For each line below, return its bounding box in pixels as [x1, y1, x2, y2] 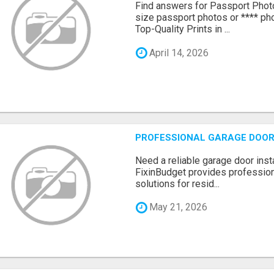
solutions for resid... [135, 177, 220, 190]
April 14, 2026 [147, 46, 209, 59]
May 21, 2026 [147, 201, 208, 213]
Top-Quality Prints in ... [135, 23, 231, 35]
